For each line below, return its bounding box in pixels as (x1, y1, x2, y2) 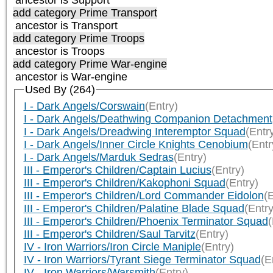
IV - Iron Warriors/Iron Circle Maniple (23, 240, 201, 253)
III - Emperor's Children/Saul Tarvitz (23, 227, 196, 240)
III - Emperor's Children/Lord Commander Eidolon (23, 189, 264, 202)
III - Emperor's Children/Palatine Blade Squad (23, 202, 244, 214)
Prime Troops (79, 32, 144, 44)
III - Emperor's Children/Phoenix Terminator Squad (23, 214, 268, 227)
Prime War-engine (79, 57, 167, 70)
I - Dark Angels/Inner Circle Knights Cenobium (23, 138, 248, 151)
